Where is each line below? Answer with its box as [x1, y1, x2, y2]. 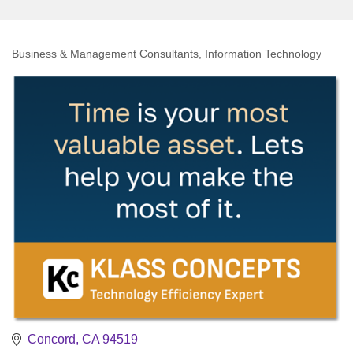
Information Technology [205, 48, 321, 60]
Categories [11, 55, 112, 78]
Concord [28, 333, 76, 346]
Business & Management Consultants [12, 48, 199, 60]
